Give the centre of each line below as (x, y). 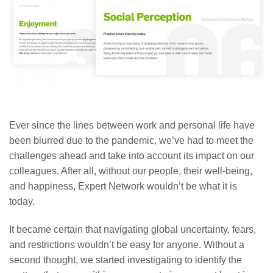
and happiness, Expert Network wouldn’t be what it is (123, 186)
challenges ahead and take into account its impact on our (132, 156)
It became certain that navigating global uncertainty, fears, (133, 230)
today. (22, 202)
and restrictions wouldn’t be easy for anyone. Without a (127, 245)
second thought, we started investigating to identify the (126, 260)
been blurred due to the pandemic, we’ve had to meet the (131, 141)
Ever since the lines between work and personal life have (132, 126)
